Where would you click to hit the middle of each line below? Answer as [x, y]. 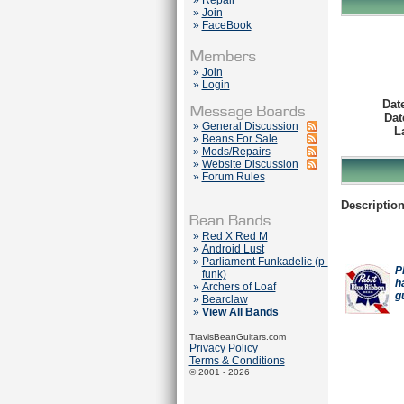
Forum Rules [233, 177]
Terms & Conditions [237, 361]
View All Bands [240, 312]
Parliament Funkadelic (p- [265, 262]
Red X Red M [234, 236]
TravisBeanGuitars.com [237, 337]
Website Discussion [250, 164]
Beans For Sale [239, 139]
